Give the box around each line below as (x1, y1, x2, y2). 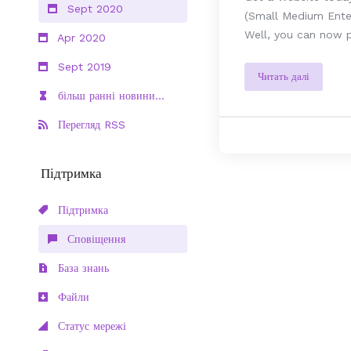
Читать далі (258, 71, 309, 82)
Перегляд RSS (54, 118, 125, 131)
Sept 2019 (54, 60, 111, 73)
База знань (54, 262, 109, 274)
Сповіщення (63, 233, 125, 245)
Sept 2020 (63, 2, 123, 15)
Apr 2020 (54, 31, 106, 44)
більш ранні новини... (54, 89, 165, 102)
